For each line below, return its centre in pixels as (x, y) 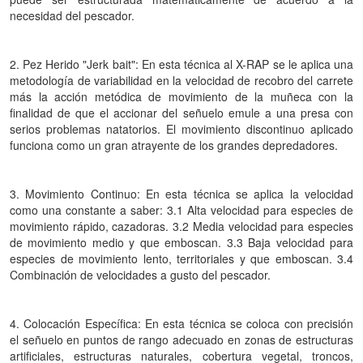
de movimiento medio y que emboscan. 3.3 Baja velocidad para (181, 242)
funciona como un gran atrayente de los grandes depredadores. (174, 145)
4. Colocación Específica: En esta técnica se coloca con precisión (181, 323)
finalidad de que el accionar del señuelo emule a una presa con (181, 113)
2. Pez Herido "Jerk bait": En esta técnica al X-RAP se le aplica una (181, 64)
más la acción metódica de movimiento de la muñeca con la (181, 96)
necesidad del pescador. (72, 15)
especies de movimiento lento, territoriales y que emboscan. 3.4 (181, 258)
